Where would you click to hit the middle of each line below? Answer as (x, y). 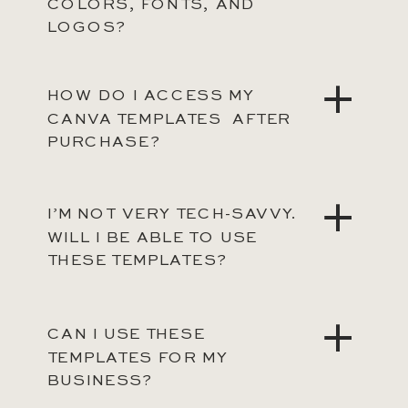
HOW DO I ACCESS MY (151, 97)
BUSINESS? (100, 381)
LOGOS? (87, 28)
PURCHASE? (104, 143)
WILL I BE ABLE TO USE (153, 239)
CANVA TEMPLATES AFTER (169, 120)
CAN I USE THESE (126, 335)
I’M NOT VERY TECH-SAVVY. (172, 215)
